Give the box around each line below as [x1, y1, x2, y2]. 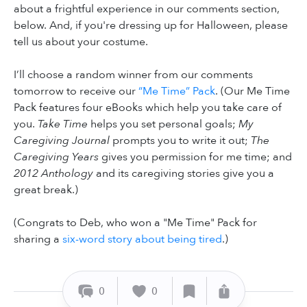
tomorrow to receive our [14, 83, 138, 99]
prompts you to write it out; [110, 132, 251, 148]
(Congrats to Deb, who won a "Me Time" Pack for [14, 214, 257, 230]
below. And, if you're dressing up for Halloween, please [14, 17, 288, 33]
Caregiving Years [14, 149, 99, 164]
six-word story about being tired [62, 231, 222, 247]
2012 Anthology [14, 165, 93, 181]
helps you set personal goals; [88, 116, 238, 132]
